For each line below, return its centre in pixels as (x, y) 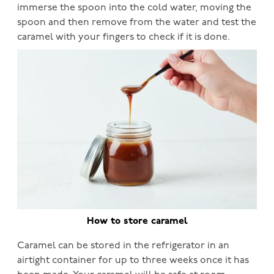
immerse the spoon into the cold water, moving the (134, 8)
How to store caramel (137, 222)
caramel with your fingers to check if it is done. (124, 37)
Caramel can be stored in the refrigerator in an (123, 246)
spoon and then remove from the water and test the (137, 22)
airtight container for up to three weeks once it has (133, 261)
